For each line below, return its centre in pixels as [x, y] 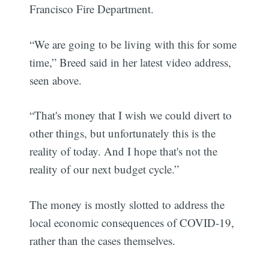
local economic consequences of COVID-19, [132, 222]
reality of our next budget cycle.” [104, 169]
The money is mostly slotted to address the [127, 204]
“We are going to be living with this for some [133, 44]
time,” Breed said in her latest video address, [131, 62]
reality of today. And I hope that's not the [124, 151]
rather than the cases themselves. [103, 240]
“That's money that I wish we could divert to [131, 115]
